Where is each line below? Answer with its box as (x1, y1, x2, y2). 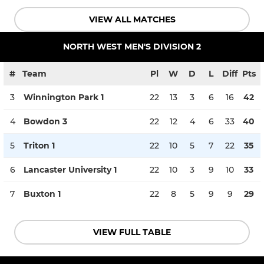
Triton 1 (24, 140, 55, 151)
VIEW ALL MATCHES (88, 14, 176, 25)
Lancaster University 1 (24, 164, 117, 175)
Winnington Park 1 (24, 91, 104, 103)
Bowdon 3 (24, 115, 67, 127)
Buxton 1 (24, 188, 61, 199)
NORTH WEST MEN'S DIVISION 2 (63, 41, 201, 52)
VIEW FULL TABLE (93, 226, 171, 237)
